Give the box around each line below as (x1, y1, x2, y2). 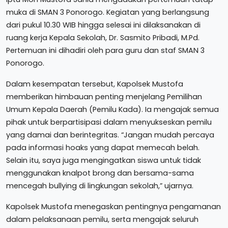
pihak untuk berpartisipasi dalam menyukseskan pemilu (6, 117, 212, 127)
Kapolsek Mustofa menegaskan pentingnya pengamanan (6, 202, 221, 212)
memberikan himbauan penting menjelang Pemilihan (6, 92, 202, 102)
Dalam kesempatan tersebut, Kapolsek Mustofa (6, 79, 183, 89)
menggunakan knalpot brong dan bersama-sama (6, 168, 194, 178)
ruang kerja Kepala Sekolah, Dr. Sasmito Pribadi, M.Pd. (6, 33, 199, 43)
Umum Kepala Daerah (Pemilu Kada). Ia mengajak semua (6, 104, 219, 115)
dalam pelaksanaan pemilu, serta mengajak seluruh (6, 214, 198, 224)
